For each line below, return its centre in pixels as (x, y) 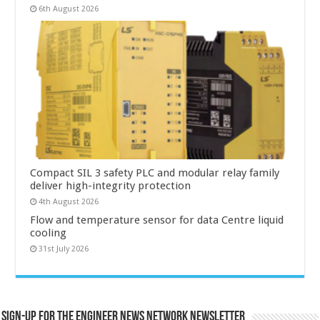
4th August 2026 (69, 201)
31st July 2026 (64, 249)
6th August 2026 (69, 9)
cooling (49, 232)
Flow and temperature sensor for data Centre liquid (157, 220)
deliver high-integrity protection (111, 185)
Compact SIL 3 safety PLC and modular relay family (155, 172)
